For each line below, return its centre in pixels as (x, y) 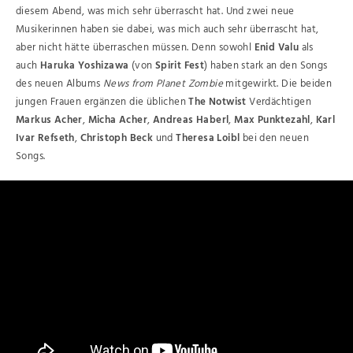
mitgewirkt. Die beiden (278, 84)
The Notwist (217, 102)
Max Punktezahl (272, 120)
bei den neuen (275, 138)
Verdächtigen (279, 102)
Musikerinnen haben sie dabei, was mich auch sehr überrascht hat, (167, 29)
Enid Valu (277, 47)
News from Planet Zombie (163, 84)
